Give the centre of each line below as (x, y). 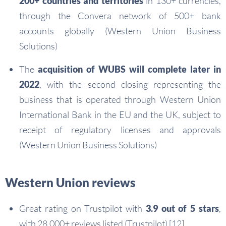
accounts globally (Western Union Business (120, 31)
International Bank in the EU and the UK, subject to (120, 115)
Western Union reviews (70, 183)
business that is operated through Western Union (120, 100)
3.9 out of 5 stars (182, 209)
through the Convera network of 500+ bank (120, 16)
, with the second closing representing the (130, 84)
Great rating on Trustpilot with (82, 209)
